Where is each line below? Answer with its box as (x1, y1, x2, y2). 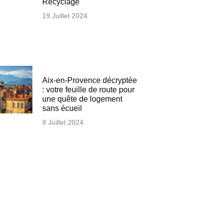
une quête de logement (42, 95, 122, 104)
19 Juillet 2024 (42, 12, 87, 20)
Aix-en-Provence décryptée (42, 76, 137, 85)
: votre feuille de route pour (42, 85, 135, 94)
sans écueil (42, 104, 82, 113)
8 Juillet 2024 (42, 118, 83, 127)
